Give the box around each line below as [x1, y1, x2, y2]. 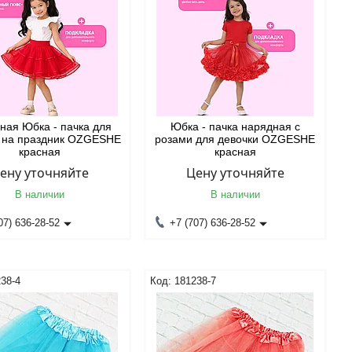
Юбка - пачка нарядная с [170, 120, 300, 133]
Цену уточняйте [185, 164, 284, 181]
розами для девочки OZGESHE [155, 133, 316, 145]
